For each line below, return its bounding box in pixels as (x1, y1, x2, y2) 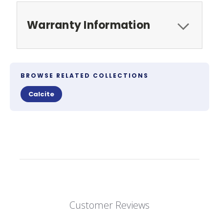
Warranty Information (27, 17, 150, 33)
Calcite (28, 89, 54, 99)
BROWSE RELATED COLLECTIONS (21, 71, 149, 80)
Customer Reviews (69, 198, 150, 212)
